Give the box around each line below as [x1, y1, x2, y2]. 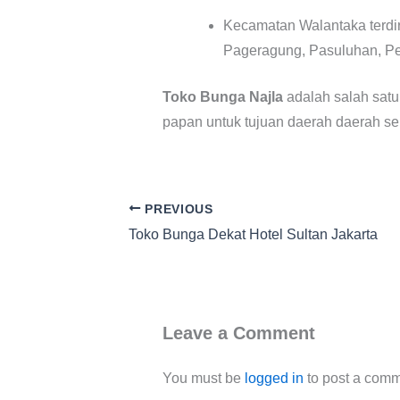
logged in [245, 371, 304, 387]
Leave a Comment [162, 323, 315, 344]
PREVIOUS [140, 202, 213, 216]
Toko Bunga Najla [162, 88, 283, 104]
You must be [162, 371, 245, 387]
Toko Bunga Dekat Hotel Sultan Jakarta [129, 227, 378, 243]
